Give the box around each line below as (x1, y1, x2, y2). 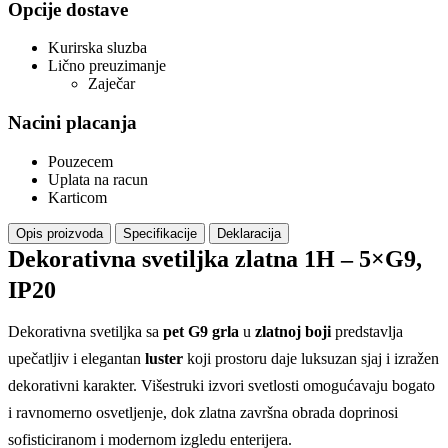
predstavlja (331, 322, 403, 340)
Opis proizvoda (16, 225, 103, 241)
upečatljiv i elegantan (8, 349, 145, 367)
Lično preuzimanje (48, 57, 166, 75)
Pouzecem (48, 152, 113, 170)
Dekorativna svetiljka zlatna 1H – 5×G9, (8, 245, 422, 272)
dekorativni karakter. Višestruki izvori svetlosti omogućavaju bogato (8, 376, 435, 394)
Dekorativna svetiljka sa (8, 322, 163, 340)
